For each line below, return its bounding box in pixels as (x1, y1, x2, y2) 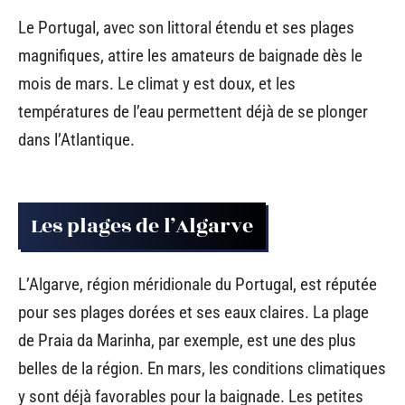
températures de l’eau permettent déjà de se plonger (18, 100, 368, 122)
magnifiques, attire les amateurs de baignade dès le (18, 44, 363, 66)
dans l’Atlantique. (18, 128, 135, 150)
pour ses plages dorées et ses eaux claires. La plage (18, 301, 369, 323)
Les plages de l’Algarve (31, 211, 253, 242)
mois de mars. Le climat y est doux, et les (18, 72, 296, 94)
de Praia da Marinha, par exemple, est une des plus (18, 329, 356, 351)
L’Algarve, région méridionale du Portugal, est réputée (18, 273, 377, 295)
